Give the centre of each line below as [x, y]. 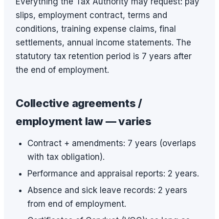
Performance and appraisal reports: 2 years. [113, 174]
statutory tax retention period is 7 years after [104, 56]
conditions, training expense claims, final [96, 29]
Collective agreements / [79, 103]
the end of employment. [62, 70]
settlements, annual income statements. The [103, 43]
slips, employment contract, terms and [91, 15]
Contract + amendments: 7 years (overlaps [112, 143]
